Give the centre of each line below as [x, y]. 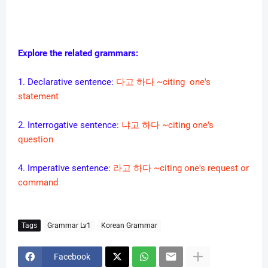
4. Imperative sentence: [66, 168]
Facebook [72, 256]
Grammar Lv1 [69, 225]
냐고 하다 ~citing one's [167, 125]
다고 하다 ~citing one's [163, 82]
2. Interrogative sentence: [70, 125]
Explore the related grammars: [78, 54]
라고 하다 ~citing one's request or [181, 168]
